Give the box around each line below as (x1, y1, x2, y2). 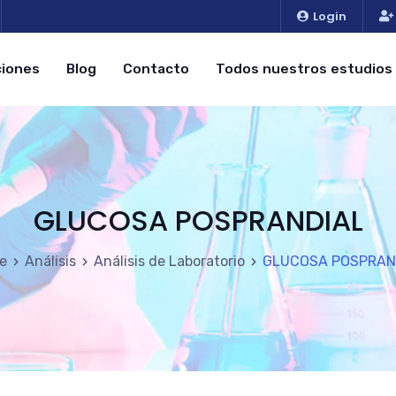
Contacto (123, 61, 189, 77)
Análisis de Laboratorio (94, 253, 245, 270)
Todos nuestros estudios (216, 61, 392, 77)
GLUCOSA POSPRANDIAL (33, 201, 363, 240)
